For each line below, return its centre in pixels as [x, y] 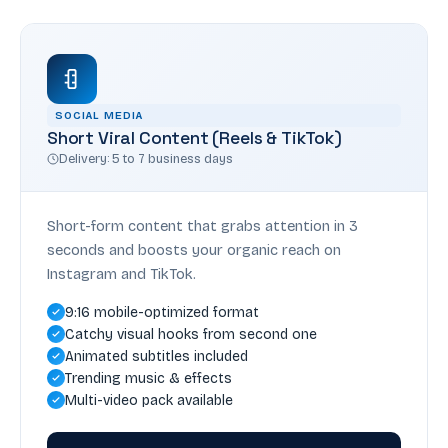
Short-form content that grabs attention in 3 [202, 225]
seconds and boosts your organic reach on [194, 249]
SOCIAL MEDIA [99, 115]
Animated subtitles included [156, 356]
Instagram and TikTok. [121, 273]
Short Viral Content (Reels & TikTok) [194, 137]
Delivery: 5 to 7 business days [146, 158]
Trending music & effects [148, 378]
